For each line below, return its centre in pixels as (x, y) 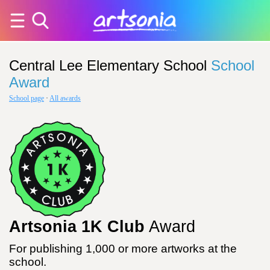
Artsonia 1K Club (77, 227)
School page (27, 98)
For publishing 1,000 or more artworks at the (123, 249)
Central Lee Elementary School (108, 65)
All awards (65, 98)
